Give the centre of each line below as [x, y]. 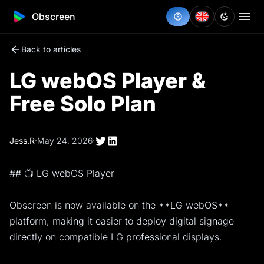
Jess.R [22, 141]
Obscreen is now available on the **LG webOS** [119, 205]
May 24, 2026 [65, 141]
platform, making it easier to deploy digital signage [122, 221]
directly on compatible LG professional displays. [116, 237]
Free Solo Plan [83, 104]
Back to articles [51, 49]
